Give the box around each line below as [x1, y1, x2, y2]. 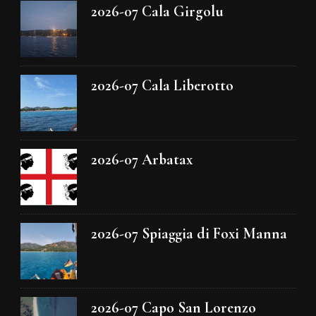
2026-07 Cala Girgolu [91, 2, 224, 21]
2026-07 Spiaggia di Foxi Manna [91, 224, 287, 243]
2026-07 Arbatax [91, 150, 193, 169]
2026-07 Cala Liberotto [91, 76, 233, 95]
